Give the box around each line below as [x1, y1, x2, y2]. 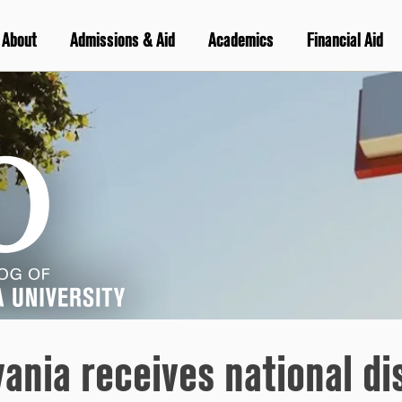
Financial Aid [306, 29, 383, 53]
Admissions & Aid [69, 29, 175, 53]
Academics [207, 29, 274, 53]
